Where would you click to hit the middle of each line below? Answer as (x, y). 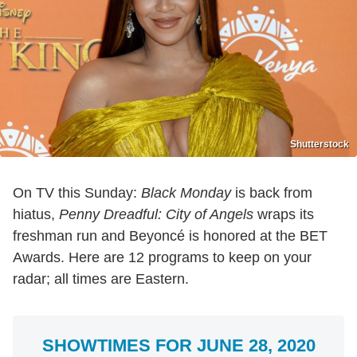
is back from (272, 193)
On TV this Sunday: (77, 193)
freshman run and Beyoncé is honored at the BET (170, 236)
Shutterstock (320, 145)
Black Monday (186, 193)
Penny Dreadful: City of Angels (156, 215)
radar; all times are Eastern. (101, 279)
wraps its (284, 215)
